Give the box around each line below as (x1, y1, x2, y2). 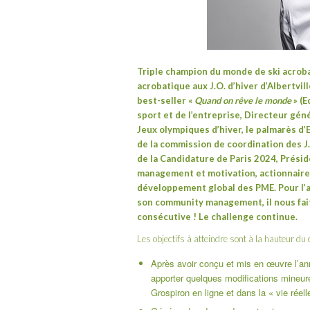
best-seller (137, 95, 186, 107)
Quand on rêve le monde (194, 95, 291, 107)
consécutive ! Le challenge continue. (137, 211, 298, 223)
